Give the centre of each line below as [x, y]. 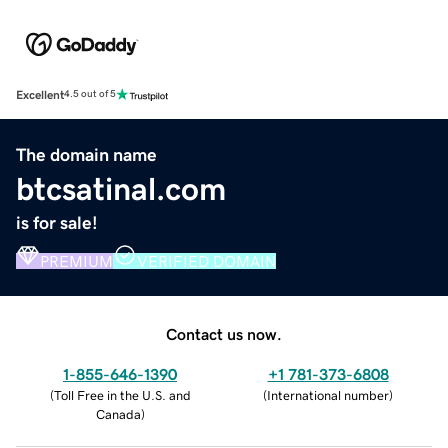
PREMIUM [76, 260]
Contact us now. [224, 333]
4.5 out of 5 [90, 94]
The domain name [86, 154]
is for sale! [57, 222]
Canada [118, 414]
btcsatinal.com [121, 188]
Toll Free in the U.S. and [122, 395]
